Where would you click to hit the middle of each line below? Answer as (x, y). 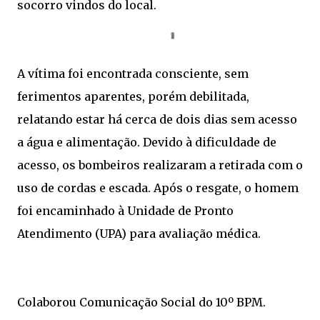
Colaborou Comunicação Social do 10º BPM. (141, 302)
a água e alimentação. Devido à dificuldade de (147, 142)
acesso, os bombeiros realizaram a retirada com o (160, 165)
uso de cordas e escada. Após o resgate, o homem (158, 188)
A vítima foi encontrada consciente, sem (133, 74)
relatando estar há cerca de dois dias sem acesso (157, 119)
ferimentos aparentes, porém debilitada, (133, 96)
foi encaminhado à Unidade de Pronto (125, 211)
